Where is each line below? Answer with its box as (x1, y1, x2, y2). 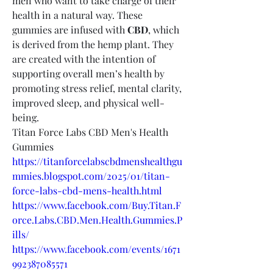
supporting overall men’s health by (12, 66, 165, 80)
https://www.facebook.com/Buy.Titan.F (12, 198, 181, 211)
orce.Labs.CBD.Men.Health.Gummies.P (12, 213, 182, 226)
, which (148, 23, 179, 36)
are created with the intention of (12, 52, 155, 65)
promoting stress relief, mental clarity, (12, 81, 182, 94)
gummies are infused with (12, 23, 127, 36)
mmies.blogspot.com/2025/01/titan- (12, 169, 170, 182)
